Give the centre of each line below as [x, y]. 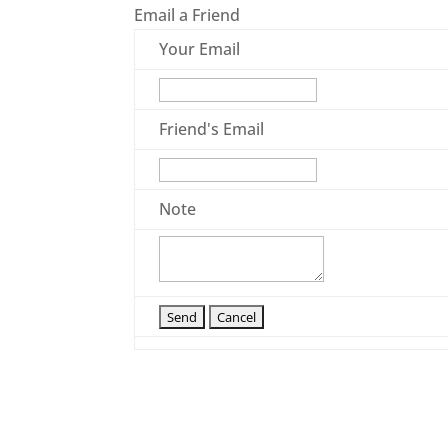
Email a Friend [187, 15]
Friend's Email [212, 129]
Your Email [200, 49]
